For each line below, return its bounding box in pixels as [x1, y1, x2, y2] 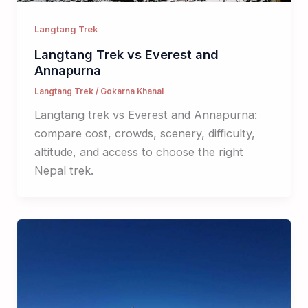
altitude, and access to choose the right [34, 144, 243, 159]
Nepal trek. [34, 163, 93, 177]
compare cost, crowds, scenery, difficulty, [34, 126, 255, 140]
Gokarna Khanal [100, 87, 164, 97]
